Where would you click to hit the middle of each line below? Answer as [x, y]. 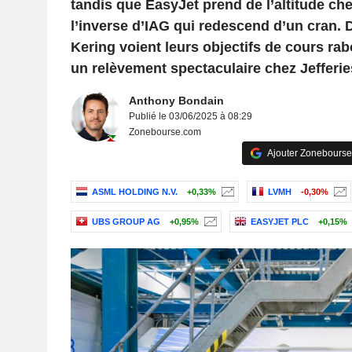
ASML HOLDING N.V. [134, 192]
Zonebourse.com [165, 132]
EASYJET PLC [279, 222]
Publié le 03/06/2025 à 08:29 [190, 116]
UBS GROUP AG [126, 222]
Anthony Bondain [176, 101]
